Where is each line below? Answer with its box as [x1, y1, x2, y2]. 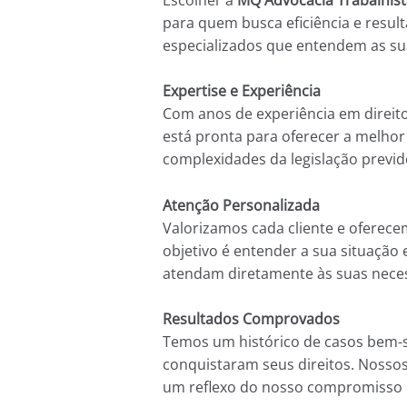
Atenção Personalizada [162, 194, 320, 215]
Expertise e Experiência [162, 81, 321, 102]
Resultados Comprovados [162, 309, 340, 330]
